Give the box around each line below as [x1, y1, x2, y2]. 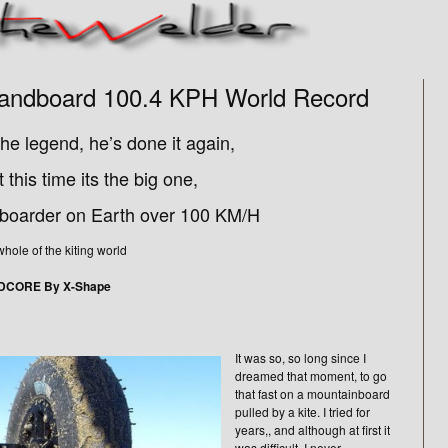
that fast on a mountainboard [235, 385, 390, 403]
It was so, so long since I [235, 349, 366, 367]
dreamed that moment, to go [235, 367, 387, 385]
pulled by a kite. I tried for [235, 403, 370, 421]
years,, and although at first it [235, 421, 390, 439]
